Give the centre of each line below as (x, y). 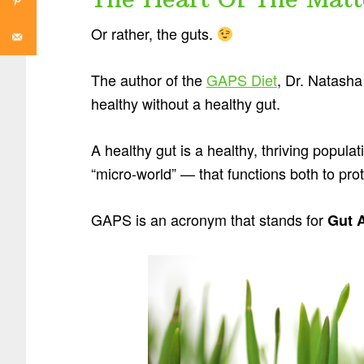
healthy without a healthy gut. (186, 103)
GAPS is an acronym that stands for (209, 219)
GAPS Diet (242, 79)
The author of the (149, 79)
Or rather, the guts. (154, 33)
